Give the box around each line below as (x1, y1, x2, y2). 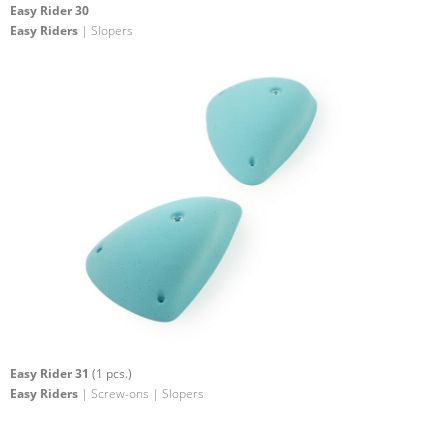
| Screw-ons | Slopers (78, 384, 204, 402)
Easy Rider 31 (10, 364, 89, 382)
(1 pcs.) (89, 364, 132, 382)
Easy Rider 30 (10, 2, 89, 20)
